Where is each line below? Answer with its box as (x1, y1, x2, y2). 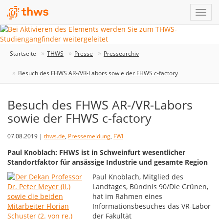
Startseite (10, 49, 36, 58)
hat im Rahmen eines (92, 192, 163, 201)
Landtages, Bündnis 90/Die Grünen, (92, 182, 209, 191)
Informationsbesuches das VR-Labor (92, 201, 211, 211)
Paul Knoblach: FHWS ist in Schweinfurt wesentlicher (7, 148, 185, 157)
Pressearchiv (104, 49, 139, 58)
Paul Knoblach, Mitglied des (92, 172, 184, 181)
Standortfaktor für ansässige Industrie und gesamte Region (7, 157, 208, 167)
